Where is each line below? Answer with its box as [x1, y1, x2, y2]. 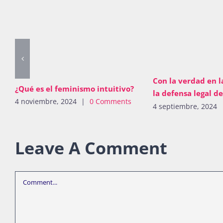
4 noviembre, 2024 [15, 96, 77, 106]
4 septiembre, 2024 [152, 101, 217, 111]
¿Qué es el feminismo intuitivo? [15, 83, 134, 94]
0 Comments [90, 96, 131, 106]
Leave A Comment [15, 136, 167, 159]
